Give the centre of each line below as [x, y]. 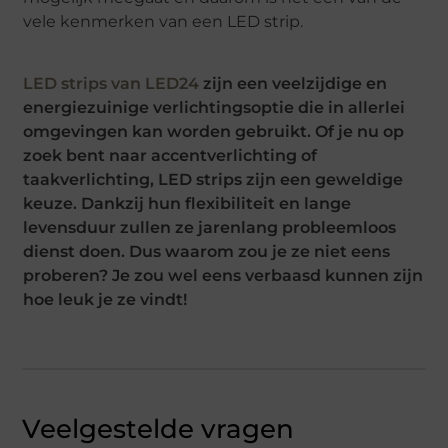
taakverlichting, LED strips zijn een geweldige [213, 180]
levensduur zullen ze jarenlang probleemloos [210, 228]
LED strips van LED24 [111, 84]
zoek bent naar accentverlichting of [170, 156]
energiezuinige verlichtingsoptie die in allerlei [214, 108]
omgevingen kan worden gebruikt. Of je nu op [214, 132]
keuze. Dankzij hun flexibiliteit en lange [187, 204]
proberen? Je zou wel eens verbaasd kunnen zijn [223, 276]
